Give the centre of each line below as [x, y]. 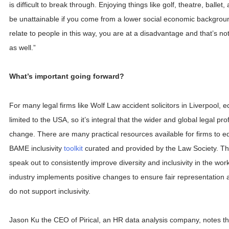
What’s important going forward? [67, 76]
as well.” [22, 48]
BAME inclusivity [37, 148]
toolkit [73, 148]
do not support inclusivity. [50, 191]
